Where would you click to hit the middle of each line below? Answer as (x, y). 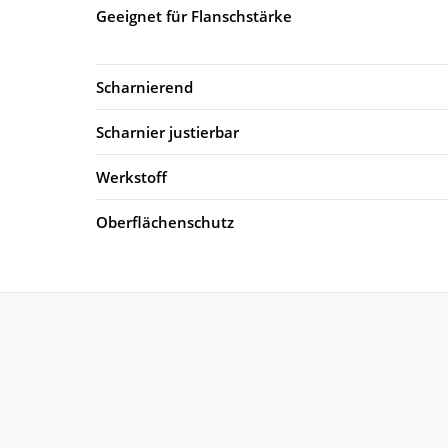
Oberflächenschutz (165, 221)
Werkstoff (131, 176)
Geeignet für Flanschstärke (194, 15)
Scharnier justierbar (167, 131)
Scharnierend (144, 86)
